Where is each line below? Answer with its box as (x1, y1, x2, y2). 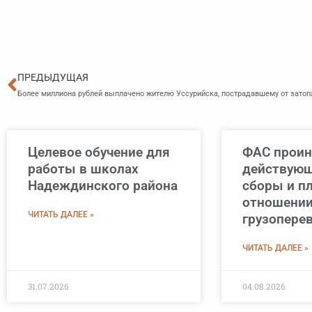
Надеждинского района (28, 178, 178, 194)
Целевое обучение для (28, 144, 170, 161)
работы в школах (28, 161, 139, 178)
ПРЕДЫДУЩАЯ (17, 72, 88, 84)
